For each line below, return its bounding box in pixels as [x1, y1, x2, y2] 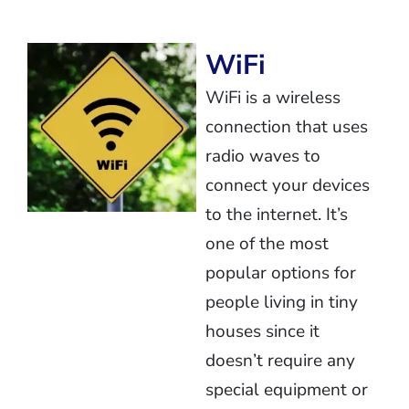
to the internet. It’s [205, 203, 349, 226]
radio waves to [205, 144, 321, 168]
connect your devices [205, 173, 371, 197]
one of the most [205, 232, 330, 256]
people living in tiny [205, 290, 359, 314]
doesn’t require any [205, 349, 356, 372]
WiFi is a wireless [205, 86, 341, 110]
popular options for [205, 261, 357, 285]
